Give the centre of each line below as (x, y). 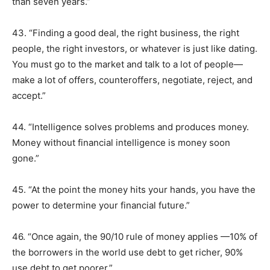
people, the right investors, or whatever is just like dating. (135, 49)
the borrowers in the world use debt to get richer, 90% (127, 252)
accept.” (29, 96)
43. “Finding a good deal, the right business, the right (126, 33)
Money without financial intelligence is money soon (121, 143)
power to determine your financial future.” (101, 205)
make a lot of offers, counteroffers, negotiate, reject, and (132, 80)
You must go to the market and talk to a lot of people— (127, 64)
